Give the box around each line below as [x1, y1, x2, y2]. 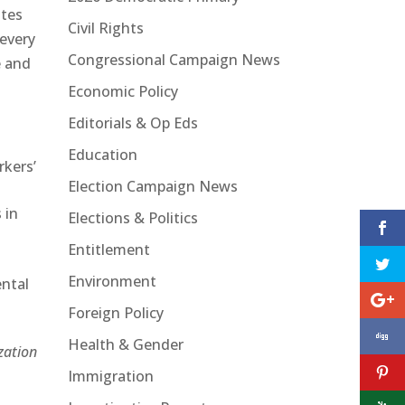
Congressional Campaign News [67, 49, 280, 70]
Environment [67, 270, 156, 291]
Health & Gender [67, 334, 184, 354]
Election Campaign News [67, 175, 238, 196]
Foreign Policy [67, 302, 164, 323]
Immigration [67, 365, 154, 386]
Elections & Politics [67, 207, 198, 228]
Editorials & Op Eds [67, 112, 198, 133]
